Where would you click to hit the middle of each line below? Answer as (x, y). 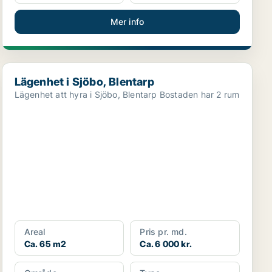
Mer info (127, 22)
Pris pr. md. (163, 232)
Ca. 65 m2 (45, 244)
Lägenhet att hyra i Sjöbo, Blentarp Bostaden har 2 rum (199, 94)
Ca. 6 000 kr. (166, 244)
